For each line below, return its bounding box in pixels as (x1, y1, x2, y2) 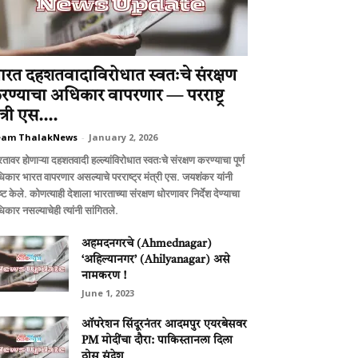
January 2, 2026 (89, 131, 157, 143)
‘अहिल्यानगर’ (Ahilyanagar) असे (82, 254, 230, 265)
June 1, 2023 (82, 287, 134, 299)
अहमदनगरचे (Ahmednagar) (82, 238, 212, 249)
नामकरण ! (82, 270, 126, 281)
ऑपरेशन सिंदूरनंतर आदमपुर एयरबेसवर (82, 319, 247, 330)
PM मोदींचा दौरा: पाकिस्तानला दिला (82, 335, 233, 346)
